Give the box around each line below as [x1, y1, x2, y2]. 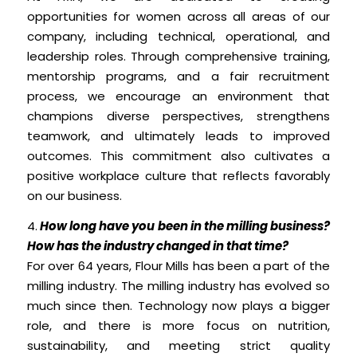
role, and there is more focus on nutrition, [26, 317, 331, 335]
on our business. [26, 187, 122, 205]
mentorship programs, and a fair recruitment [26, 68, 331, 85]
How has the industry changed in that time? [26, 237, 288, 255]
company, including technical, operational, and [26, 28, 331, 45]
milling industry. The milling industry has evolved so [26, 277, 331, 295]
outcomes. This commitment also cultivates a [26, 147, 331, 165]
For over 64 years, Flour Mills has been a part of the [26, 257, 331, 275]
